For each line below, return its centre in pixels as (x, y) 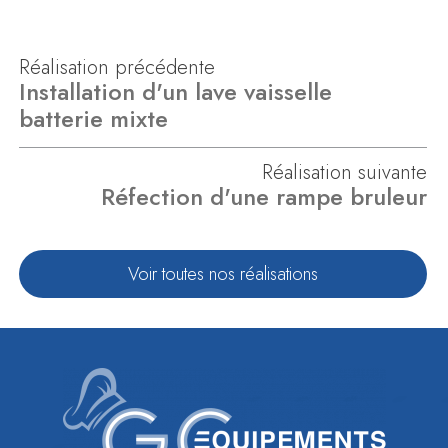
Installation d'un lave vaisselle (175, 92)
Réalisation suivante (344, 173)
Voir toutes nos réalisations (223, 274)
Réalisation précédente (117, 68)
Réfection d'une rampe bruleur (264, 197)
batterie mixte (93, 119)
